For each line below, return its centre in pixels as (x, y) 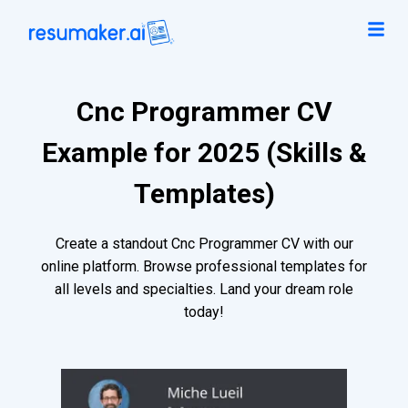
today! (204, 312)
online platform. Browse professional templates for (204, 267)
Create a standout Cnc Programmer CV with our (204, 244)
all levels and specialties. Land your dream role (204, 290)
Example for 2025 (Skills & (204, 153)
